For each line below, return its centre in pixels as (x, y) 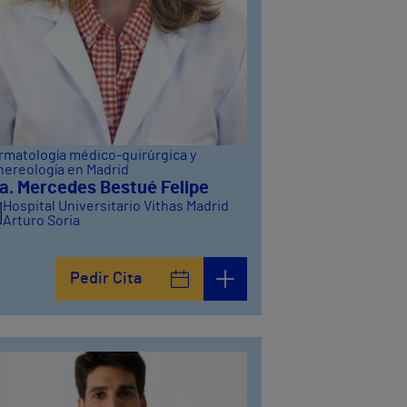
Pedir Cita (105, 278)
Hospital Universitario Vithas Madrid (115, 206)
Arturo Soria (41, 220)
